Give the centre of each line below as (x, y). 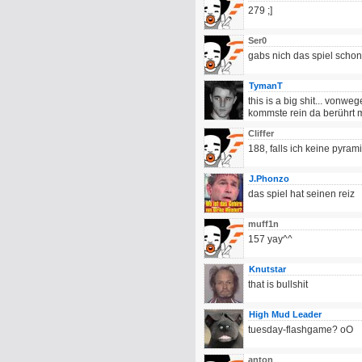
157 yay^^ (270, 239)
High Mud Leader (285, 314)
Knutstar (267, 269)
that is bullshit (278, 284)
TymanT (266, 86)
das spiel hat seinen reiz (301, 194)
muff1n (265, 224)
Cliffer (262, 133)
